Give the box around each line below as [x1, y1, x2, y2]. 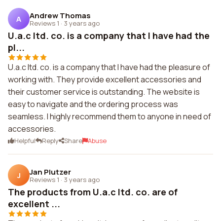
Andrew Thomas [30, 10, 91, 21]
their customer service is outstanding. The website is [8, 86, 200, 97]
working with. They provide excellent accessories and [8, 74, 201, 85]
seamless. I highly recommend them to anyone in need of [8, 111, 211, 122]
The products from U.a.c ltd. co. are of [8, 186, 178, 198]
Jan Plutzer [30, 166, 71, 177]
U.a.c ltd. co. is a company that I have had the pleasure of [8, 62, 210, 73]
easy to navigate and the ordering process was [8, 99, 178, 110]
